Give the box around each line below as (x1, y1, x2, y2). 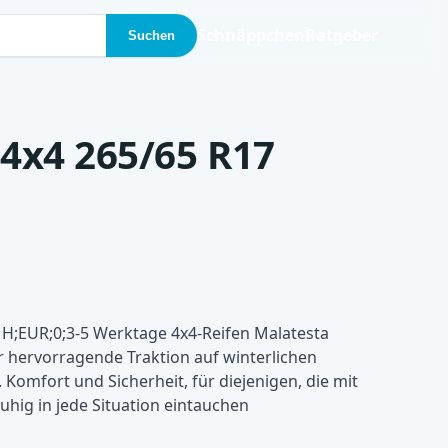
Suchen (128, 27, 176, 43)
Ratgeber (305, 24, 379, 47)
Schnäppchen (197, 24, 306, 47)
